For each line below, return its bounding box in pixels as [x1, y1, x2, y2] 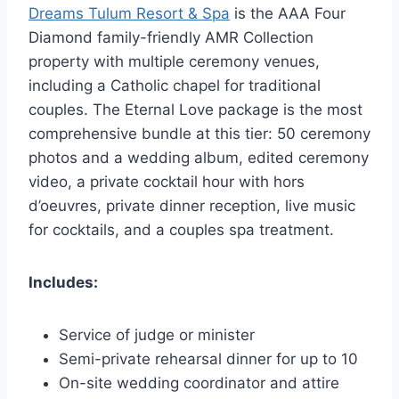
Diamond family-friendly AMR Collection [28, 28, 313, 47]
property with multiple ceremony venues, [28, 53, 320, 71]
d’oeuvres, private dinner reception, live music [28, 197, 355, 216]
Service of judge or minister [59, 326, 255, 345]
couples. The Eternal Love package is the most [28, 101, 362, 119]
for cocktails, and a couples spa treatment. [28, 221, 334, 240]
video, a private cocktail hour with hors [28, 173, 305, 191]
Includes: [28, 273, 98, 292]
